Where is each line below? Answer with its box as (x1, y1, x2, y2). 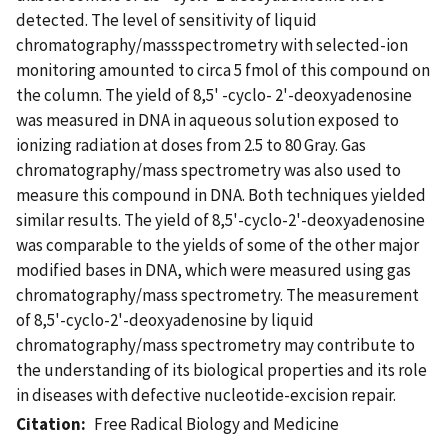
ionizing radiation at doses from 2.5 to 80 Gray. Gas (16, 133, 366, 156)
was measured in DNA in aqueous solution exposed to (16, 108, 399, 131)
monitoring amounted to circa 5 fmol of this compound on (16, 58, 430, 81)
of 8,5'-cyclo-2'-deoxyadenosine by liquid (16, 308, 314, 331)
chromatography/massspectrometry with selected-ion (16, 33, 408, 56)
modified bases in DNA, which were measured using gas (16, 258, 411, 281)
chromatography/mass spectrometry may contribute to (16, 333, 415, 356)
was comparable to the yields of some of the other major (16, 233, 419, 256)
